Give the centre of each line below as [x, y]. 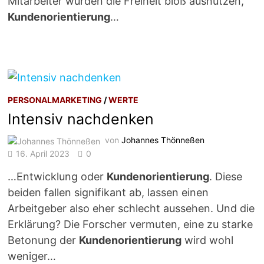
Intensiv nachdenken [81, 119]
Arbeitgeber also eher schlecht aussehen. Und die [131, 208]
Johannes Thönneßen [163, 140]
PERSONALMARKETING [55, 100]
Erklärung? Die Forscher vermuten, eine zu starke [131, 224]
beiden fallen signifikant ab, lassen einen [108, 192]
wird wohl [208, 240]
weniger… [32, 256]
